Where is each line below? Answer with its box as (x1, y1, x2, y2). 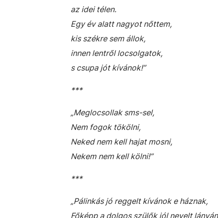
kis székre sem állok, (71, 34, 145, 43)
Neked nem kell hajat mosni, (71, 137, 172, 146)
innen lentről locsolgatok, (71, 48, 163, 58)
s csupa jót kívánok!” (71, 63, 145, 73)
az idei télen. (71, 4, 116, 14)
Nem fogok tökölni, (71, 122, 141, 132)
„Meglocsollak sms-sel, (71, 108, 154, 117)
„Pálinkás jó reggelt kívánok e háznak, (71, 196, 208, 206)
